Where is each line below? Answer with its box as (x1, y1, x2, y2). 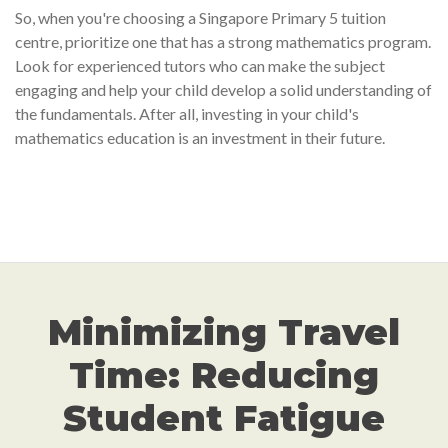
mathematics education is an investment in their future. (15, 128, 385, 147)
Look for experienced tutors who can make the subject (15, 56, 385, 75)
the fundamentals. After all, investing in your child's (15, 104, 359, 123)
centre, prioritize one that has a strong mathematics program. (15, 32, 431, 51)
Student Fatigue (63, 396, 385, 440)
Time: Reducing (69, 353, 379, 397)
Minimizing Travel (48, 310, 400, 354)
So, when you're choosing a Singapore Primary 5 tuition (15, 8, 386, 27)
